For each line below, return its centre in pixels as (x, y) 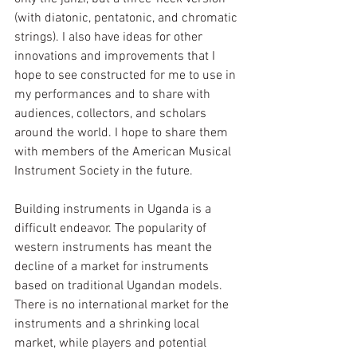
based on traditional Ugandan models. (120, 286)
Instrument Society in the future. (105, 172)
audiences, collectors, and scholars (112, 114)
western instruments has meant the (115, 248)
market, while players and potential (112, 344)
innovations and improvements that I (116, 57)
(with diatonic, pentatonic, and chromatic (127, 19)
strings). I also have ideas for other (110, 38)
